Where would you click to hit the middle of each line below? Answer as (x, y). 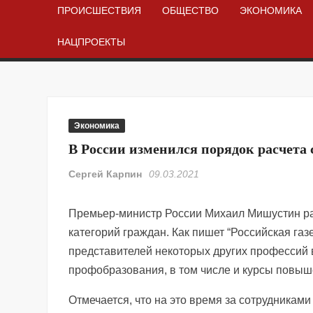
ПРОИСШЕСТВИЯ (100, 10)
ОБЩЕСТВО (191, 10)
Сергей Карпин (105, 174)
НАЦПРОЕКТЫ (92, 42)
